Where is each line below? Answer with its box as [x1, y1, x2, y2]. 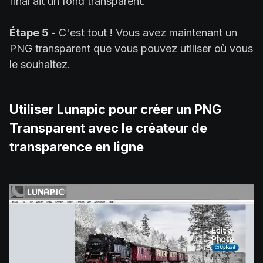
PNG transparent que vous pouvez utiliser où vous [9, 42, 253, 55]
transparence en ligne [9, 139, 144, 154]
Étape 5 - [9, 26, 56, 39]
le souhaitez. [9, 58, 70, 70]
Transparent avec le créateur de [9, 120, 207, 136]
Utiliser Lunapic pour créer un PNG [9, 101, 221, 117]
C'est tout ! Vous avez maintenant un [56, 26, 237, 39]
